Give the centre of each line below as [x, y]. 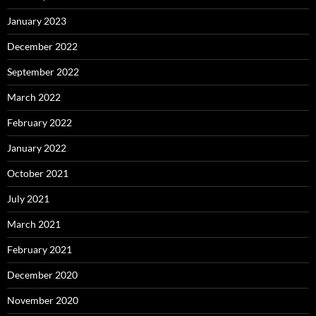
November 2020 [43, 300]
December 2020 [42, 275]
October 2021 [38, 174]
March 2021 [34, 224]
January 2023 [37, 21]
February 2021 [39, 250]
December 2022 [42, 47]
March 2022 [34, 97]
